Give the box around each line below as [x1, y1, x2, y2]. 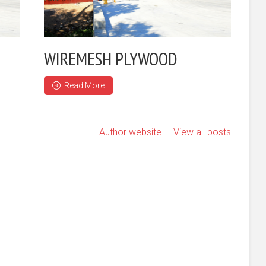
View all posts [173, 126, 231, 138]
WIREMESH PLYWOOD [43, 46, 178, 70]
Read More [64, 80, 104, 90]
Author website [99, 126, 161, 138]
